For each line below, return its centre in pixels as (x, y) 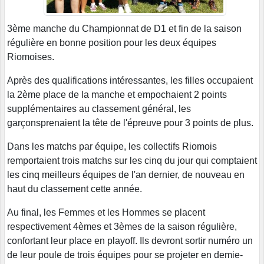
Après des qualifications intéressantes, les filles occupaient (130, 81)
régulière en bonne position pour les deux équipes (112, 43)
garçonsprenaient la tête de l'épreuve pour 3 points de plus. (130, 123)
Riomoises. (31, 57)
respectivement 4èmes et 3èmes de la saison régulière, (122, 227)
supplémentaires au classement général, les (99, 109)
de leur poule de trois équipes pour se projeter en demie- (125, 255)
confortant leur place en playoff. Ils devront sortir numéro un (130, 241)
